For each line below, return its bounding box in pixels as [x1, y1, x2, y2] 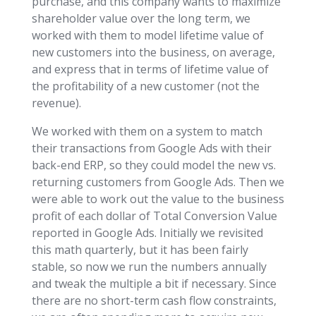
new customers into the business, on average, [31, 44, 275, 60]
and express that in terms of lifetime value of [31, 61, 269, 77]
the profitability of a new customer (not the [31, 78, 260, 94]
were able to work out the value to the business [31, 190, 284, 207]
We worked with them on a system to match [31, 123, 262, 139]
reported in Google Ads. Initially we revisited [31, 224, 263, 241]
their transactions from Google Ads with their [31, 140, 272, 156]
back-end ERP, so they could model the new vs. [31, 157, 276, 173]
